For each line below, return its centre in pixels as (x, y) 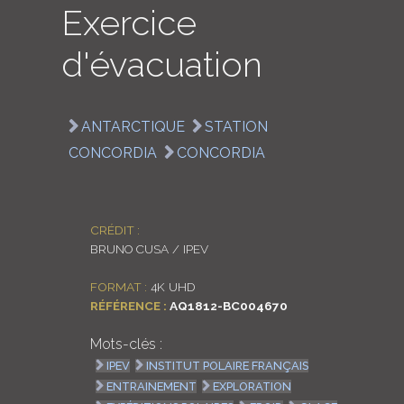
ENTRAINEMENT (152, 387)
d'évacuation (161, 65)
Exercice (129, 23)
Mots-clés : (126, 344)
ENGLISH (304, 71)
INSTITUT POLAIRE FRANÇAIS (228, 366)
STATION (236, 126)
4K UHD (171, 286)
